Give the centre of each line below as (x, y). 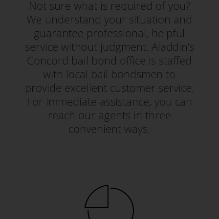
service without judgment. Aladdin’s (109, 46)
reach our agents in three (109, 115)
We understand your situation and (109, 19)
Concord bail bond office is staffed (109, 60)
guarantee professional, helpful (109, 33)
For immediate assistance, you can (109, 101)
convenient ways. (109, 129)
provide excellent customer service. (109, 88)
